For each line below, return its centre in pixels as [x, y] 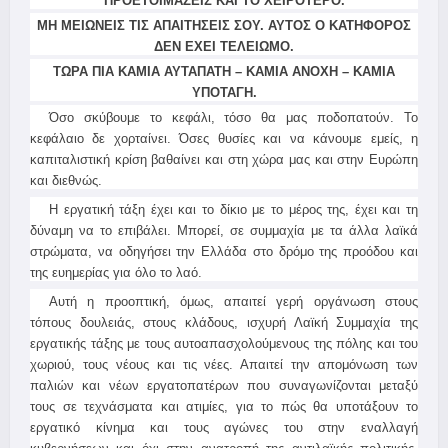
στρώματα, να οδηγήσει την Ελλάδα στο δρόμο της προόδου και [224, 251]
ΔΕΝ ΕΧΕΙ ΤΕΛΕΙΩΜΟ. [224, 46]
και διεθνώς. [66, 180]
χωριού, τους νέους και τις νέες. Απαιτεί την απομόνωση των [224, 364]
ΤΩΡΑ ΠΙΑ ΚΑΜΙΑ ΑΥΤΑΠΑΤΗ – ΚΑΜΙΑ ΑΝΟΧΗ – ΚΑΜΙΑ [224, 71]
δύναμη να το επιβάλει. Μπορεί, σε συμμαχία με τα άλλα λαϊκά [224, 230]
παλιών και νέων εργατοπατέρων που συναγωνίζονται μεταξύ [224, 385]
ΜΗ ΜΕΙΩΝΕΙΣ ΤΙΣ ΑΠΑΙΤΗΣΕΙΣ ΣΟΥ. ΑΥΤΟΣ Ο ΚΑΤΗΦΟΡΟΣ [224, 25]
